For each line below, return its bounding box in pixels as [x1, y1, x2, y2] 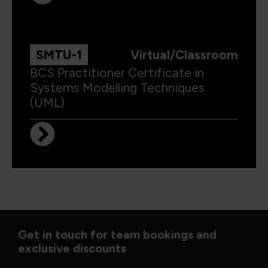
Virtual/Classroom [130, 47, 238, 63]
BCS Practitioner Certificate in [30, 65, 204, 81]
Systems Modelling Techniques [30, 80, 205, 96]
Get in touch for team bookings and [18, 227, 217, 242]
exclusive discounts [18, 241, 126, 256]
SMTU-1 [36, 47, 82, 63]
